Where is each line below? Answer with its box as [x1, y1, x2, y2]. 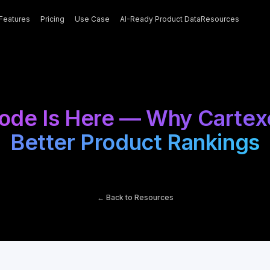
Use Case [74, 14, 110, 24]
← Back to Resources [96, 193, 174, 202]
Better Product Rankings [10, 129, 260, 155]
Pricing [40, 14, 64, 24]
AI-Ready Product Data [119, 14, 201, 24]
